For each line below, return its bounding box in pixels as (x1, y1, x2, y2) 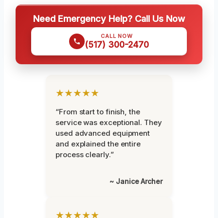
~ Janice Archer (109, 177, 163, 185)
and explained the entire (55, 139, 141, 148)
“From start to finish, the (55, 107, 140, 116)
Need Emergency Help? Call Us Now (33, 13, 185, 24)
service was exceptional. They (55, 117, 162, 127)
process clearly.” (55, 149, 114, 159)
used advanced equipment (55, 128, 150, 138)
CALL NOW (101, 32, 133, 39)
